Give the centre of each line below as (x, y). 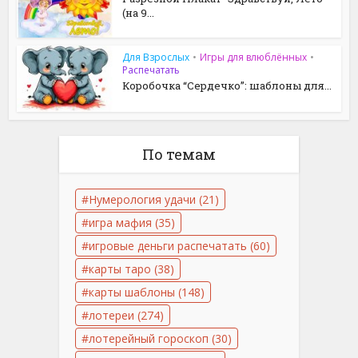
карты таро (120, 268)
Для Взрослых (156, 57)
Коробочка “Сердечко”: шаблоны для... (227, 85)
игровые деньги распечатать (168, 245)
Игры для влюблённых (254, 57)
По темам (179, 154)
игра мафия (120, 222)
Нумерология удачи (142, 199)
